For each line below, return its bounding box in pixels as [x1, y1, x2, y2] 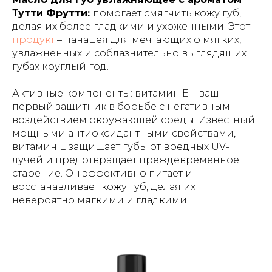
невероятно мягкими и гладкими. [12, 194, 189, 206]
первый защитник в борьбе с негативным [12, 101, 230, 112]
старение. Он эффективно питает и [12, 168, 192, 179]
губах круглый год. [12, 61, 109, 72]
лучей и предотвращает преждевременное [12, 154, 239, 166]
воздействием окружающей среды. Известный [12, 114, 255, 126]
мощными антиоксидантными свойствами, [12, 127, 236, 139]
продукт [12, 34, 55, 46]
